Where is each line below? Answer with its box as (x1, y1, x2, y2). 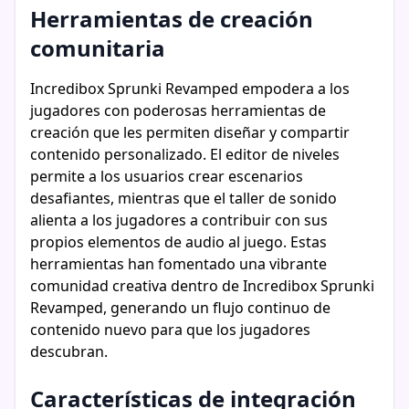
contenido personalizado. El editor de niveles (30, 144, 340, 164)
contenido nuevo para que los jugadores (30, 320, 310, 340)
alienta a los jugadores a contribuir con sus (30, 210, 328, 230)
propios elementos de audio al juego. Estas (30, 232, 327, 252)
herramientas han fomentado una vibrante (30, 254, 327, 274)
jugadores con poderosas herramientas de (30, 100, 326, 121)
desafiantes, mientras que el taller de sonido (30, 188, 337, 208)
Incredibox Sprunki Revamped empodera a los (30, 79, 350, 99)
